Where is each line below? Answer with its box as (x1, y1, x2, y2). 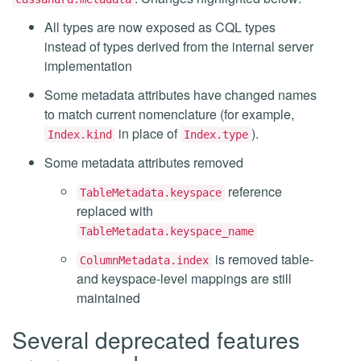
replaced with (77, 201, 153, 220)
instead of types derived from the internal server (44, 37, 313, 56)
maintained (77, 288, 140, 307)
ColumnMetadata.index (80, 254, 209, 267)
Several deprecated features (12, 323, 300, 355)
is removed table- (212, 250, 313, 268)
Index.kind (48, 128, 112, 141)
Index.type (184, 128, 248, 141)
